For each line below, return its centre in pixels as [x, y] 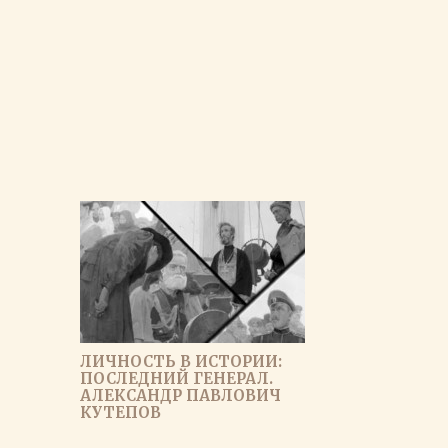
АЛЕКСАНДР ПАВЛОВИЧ [180, 395]
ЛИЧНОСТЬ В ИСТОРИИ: [181, 361]
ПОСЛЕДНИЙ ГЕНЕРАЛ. [176, 378]
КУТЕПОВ [120, 412]
